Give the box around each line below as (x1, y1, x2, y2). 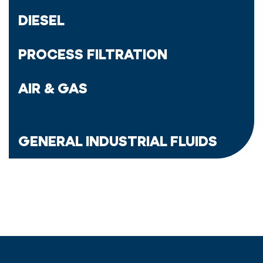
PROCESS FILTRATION (18, 45, 167, 63)
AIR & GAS (18, 79, 87, 97)
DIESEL (18, 11, 65, 29)
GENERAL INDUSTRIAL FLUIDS (18, 132, 217, 150)
